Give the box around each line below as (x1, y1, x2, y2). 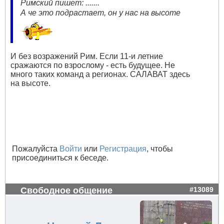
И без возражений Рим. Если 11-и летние (10, 52, 163, 61)
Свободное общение (20, 185, 112, 196)
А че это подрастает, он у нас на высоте (20, 8, 180, 17)
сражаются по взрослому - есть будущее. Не (10, 61, 175, 70)
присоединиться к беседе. (12, 153, 108, 162)
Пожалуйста (12, 144, 59, 153)
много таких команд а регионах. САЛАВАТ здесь (10, 70, 190, 79)
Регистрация (99, 144, 146, 153)
